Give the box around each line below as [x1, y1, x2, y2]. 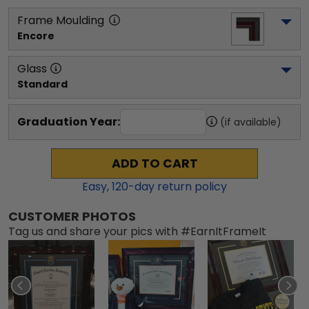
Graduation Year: [17, 113, 120, 130]
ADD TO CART [111, 154, 198, 172]
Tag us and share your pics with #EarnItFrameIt [8, 223, 266, 239]
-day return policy [128, 178, 227, 195]
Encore [17, 28, 54, 43]
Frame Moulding [17, 12, 104, 28]
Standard [17, 77, 68, 91]
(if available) [220, 114, 281, 129]
